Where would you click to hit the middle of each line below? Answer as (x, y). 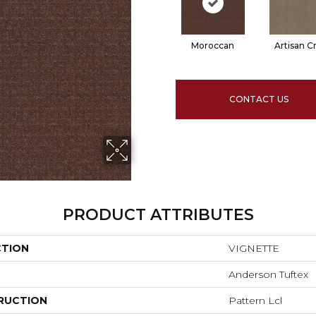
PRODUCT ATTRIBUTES (158, 215)
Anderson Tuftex (268, 275)
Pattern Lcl (255, 301)
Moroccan (213, 46)
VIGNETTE (254, 249)
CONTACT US (259, 99)
